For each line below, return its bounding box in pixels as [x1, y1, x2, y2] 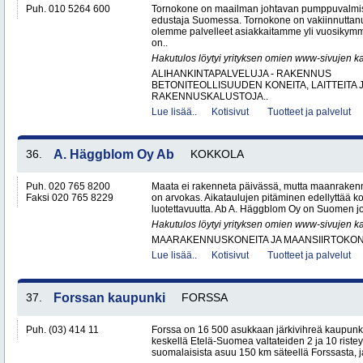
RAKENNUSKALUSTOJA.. [152, 91, 268, 102]
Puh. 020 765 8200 [26, 181, 110, 192]
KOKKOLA [190, 147, 244, 160]
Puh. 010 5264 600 [26, 3, 110, 15]
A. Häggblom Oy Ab [53, 147, 174, 161]
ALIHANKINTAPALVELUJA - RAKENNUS [152, 68, 331, 79]
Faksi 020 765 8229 [26, 192, 113, 203]
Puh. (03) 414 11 [26, 324, 99, 335]
